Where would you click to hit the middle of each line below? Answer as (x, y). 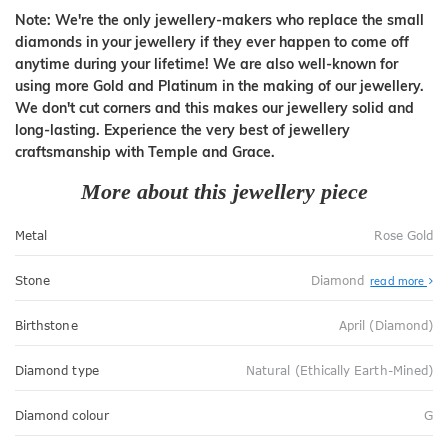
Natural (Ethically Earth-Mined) (339, 370)
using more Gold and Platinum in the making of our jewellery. (219, 86)
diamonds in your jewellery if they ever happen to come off (212, 42)
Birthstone (46, 325)
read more (398, 280)
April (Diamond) (386, 325)
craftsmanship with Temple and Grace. (145, 152)
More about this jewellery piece (224, 191)
